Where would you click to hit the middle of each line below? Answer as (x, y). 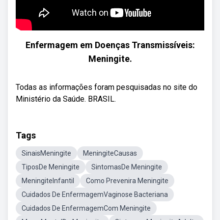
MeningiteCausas (110, 153)
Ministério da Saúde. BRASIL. (66, 99)
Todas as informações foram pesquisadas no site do (107, 87)
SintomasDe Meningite (127, 167)
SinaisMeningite (46, 153)
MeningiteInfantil (48, 181)
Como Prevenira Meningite (127, 181)
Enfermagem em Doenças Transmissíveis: (110, 45)
